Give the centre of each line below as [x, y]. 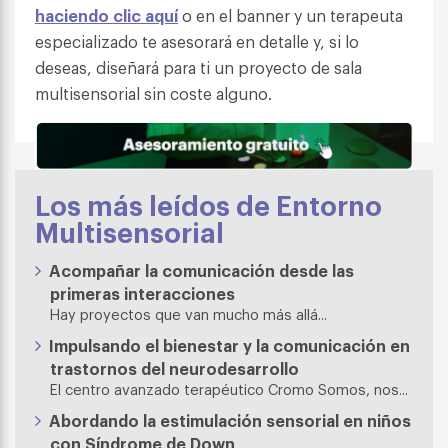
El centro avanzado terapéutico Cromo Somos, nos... [229, 389]
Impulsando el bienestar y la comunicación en [230, 345]
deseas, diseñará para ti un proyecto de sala [198, 67]
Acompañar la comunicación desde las [202, 270]
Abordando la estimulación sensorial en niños [230, 420]
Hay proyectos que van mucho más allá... [188, 314]
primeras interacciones [142, 293]
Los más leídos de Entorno [208, 204]
